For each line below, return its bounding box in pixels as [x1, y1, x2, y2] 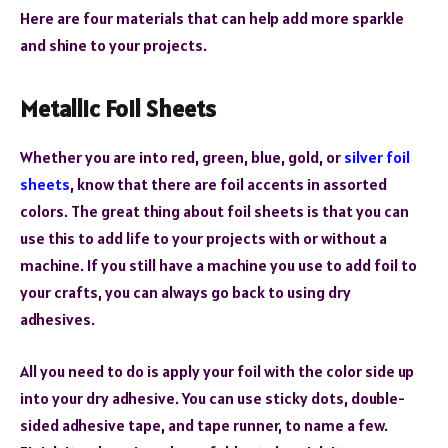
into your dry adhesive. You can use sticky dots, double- [20, 387, 405, 408]
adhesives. [20, 309, 95, 330]
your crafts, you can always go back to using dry [20, 282, 351, 303]
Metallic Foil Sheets [20, 93, 216, 125]
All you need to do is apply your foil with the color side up [20, 360, 414, 381]
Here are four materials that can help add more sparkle [20, 8, 404, 29]
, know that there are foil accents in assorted [70, 174, 387, 195]
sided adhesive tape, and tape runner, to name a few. [20, 414, 388, 435]
